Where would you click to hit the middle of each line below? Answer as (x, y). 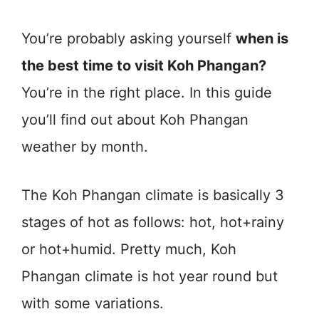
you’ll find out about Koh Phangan (135, 119)
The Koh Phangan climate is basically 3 (153, 195)
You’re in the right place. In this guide (147, 92)
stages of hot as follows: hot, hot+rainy (153, 222)
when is (262, 38)
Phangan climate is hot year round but (150, 276)
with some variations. (93, 303)
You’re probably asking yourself (129, 38)
